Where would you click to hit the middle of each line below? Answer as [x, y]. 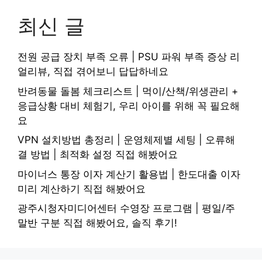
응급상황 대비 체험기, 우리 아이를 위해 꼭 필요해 [129, 106]
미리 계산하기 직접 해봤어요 [82, 189]
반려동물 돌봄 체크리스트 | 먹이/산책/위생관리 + [128, 91]
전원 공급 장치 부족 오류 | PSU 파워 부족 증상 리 [129, 57]
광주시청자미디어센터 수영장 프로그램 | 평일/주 [126, 208]
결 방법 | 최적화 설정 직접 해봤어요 [98, 155]
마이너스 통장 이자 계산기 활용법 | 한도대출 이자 [129, 174]
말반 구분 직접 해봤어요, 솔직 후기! [97, 223]
